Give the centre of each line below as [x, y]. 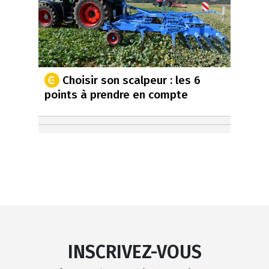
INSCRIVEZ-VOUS [134, 252]
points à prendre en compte [116, 95]
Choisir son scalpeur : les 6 [131, 80]
